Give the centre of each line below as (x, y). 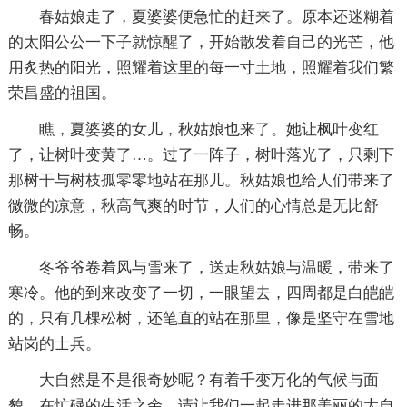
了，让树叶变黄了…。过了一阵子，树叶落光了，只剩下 (201, 154)
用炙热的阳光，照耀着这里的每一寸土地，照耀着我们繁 (201, 67)
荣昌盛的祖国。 (62, 93)
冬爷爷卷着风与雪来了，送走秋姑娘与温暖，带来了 (216, 267)
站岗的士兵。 (54, 343)
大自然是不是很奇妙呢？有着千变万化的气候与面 (208, 380)
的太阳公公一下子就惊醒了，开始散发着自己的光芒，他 (201, 42)
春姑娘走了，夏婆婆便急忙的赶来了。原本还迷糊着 (216, 16)
